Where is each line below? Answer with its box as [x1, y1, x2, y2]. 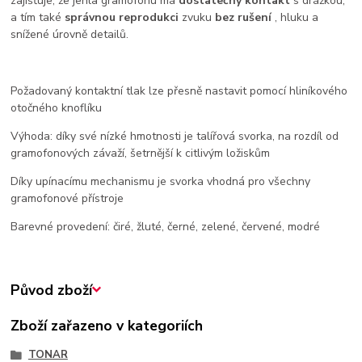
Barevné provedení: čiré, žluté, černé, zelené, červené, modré [11, 218, 321, 234]
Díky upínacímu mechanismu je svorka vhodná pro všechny [11, 173, 311, 189]
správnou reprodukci [65, 9, 179, 25]
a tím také [11, 9, 65, 25]
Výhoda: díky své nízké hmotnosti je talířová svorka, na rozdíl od [11, 128, 339, 144]
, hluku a [271, 9, 319, 25]
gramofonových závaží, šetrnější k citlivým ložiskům [11, 145, 271, 161]
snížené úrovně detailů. [11, 26, 129, 42]
